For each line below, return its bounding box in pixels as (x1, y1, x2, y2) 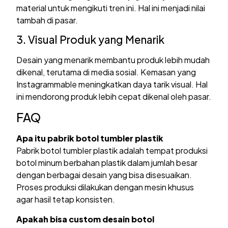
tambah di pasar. (16, 14, 78, 25)
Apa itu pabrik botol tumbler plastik (16, 133, 164, 144)
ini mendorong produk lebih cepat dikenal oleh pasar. (16, 91, 212, 102)
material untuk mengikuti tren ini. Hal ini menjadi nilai (16, 2, 206, 13)
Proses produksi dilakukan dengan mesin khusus (16, 182, 194, 193)
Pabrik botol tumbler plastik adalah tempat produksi (16, 145, 208, 156)
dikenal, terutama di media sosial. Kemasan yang (16, 67, 196, 77)
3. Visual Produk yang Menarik (16, 33, 165, 46)
